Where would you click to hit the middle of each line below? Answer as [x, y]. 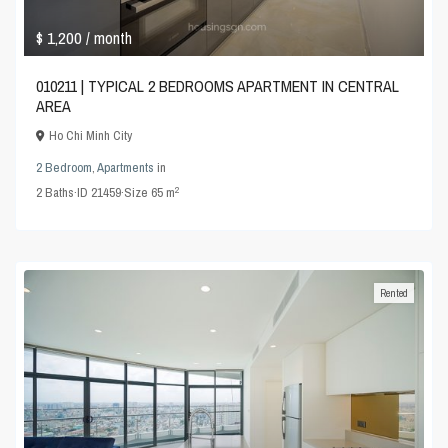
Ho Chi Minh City [91, 136]
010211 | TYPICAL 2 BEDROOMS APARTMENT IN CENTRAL [218, 86]
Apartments [126, 168]
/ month [109, 38]
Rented [393, 293]
